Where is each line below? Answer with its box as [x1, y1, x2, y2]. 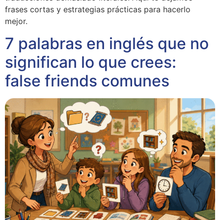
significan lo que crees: [5, 52, 176, 72]
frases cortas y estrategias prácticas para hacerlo [5, 4, 191, 15]
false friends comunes [5, 71, 169, 90]
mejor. [5, 16, 27, 27]
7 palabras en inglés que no [5, 33, 209, 53]
